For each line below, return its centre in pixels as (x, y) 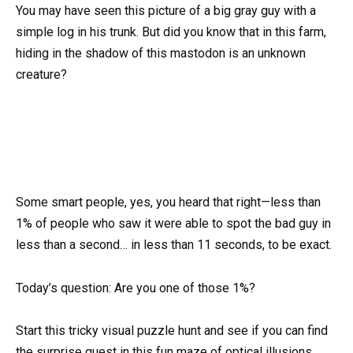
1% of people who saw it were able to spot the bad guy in (173, 224)
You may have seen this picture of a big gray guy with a (166, 10)
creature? (41, 74)
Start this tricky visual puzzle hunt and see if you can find (172, 330)
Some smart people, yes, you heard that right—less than (168, 203)
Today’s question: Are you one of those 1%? (136, 288)
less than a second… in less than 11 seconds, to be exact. (174, 245)
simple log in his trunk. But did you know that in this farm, (171, 32)
